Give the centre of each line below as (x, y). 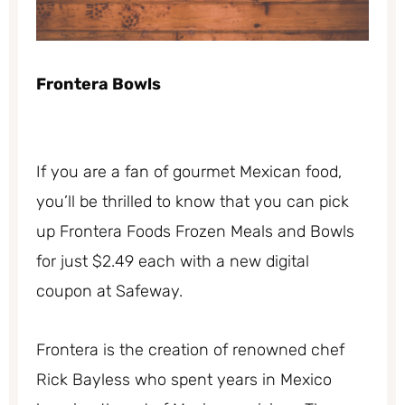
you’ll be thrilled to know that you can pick (193, 202)
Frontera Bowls (99, 84)
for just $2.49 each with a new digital (173, 262)
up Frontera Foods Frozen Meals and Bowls (195, 232)
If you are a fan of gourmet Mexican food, (189, 172)
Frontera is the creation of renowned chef (190, 349)
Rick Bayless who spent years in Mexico (184, 379)
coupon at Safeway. (114, 292)
